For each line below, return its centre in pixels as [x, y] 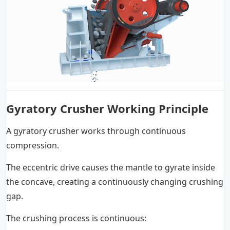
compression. [33, 146]
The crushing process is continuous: [76, 218]
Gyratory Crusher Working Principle [107, 109]
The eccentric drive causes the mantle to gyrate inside [111, 168]
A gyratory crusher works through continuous [96, 131]
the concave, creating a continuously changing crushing [115, 182]
